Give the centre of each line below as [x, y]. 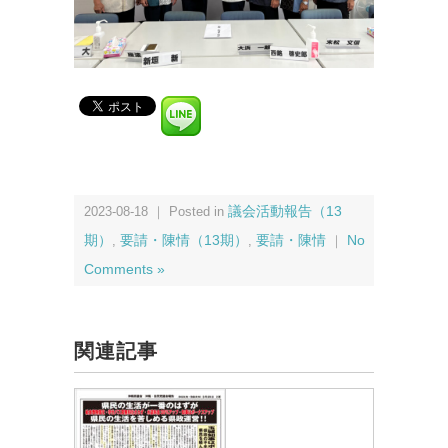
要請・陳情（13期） [184, 241]
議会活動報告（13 [285, 212]
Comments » [124, 270]
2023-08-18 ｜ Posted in [156, 212]
